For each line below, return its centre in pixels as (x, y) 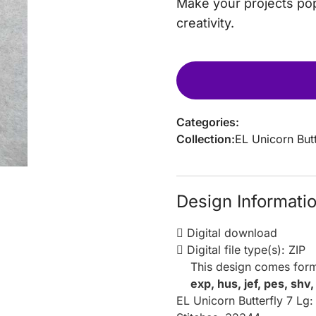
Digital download (231, 232)
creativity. (206, 23)
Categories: (208, 122)
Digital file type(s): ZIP (245, 249)
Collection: (206, 139)
